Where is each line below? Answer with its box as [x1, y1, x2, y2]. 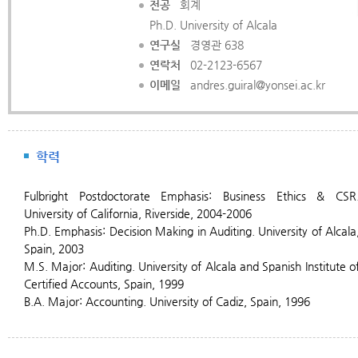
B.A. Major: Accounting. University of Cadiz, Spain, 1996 [24, 295, 310, 308]
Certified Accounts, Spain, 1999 [24, 277, 184, 290]
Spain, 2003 [24, 242, 84, 255]
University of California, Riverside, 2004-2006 [24, 207, 252, 220]
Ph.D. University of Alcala [149, 18, 277, 31]
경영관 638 [181, 38, 244, 51]
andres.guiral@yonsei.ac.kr [181, 78, 325, 91]
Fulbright [24, 189, 79, 202]
